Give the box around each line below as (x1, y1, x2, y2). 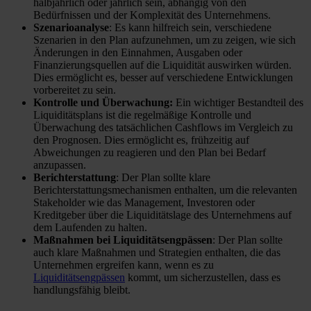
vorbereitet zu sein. (33, 83, 116, 96)
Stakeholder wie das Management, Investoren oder (33, 196, 255, 208)
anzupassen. (33, 158, 86, 171)
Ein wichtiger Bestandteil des (173, 96, 303, 108)
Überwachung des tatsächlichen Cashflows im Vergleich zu (33, 121, 293, 133)
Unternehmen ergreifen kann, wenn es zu (33, 258, 214, 271)
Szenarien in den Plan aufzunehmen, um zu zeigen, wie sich (33, 33, 296, 46)
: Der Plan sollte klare (116, 171, 210, 183)
